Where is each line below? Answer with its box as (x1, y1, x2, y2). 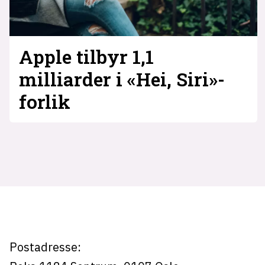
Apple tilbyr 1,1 (18, 44, 154, 70)
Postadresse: (9, 239, 81, 254)
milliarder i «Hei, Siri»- (18, 67, 225, 92)
